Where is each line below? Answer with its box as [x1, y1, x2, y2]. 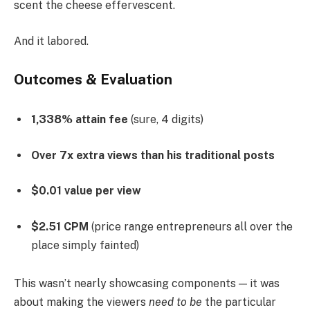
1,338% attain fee [31, 112, 128, 126]
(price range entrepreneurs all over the [89, 219, 293, 233]
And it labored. [14, 34, 89, 48]
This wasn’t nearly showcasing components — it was [14, 277, 280, 291]
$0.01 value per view [31, 184, 141, 198]
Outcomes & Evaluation [14, 71, 172, 89]
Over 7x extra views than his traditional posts [31, 148, 275, 162]
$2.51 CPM [31, 219, 89, 233]
